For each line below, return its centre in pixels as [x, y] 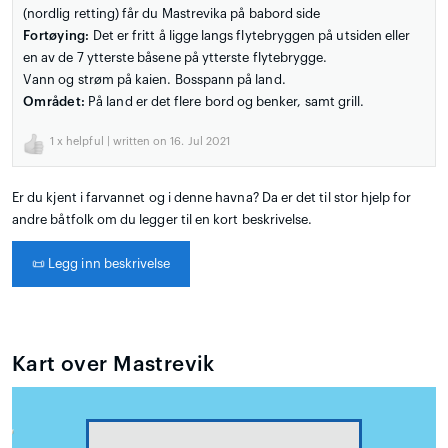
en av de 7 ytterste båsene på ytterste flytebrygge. [175, 58]
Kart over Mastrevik [113, 365]
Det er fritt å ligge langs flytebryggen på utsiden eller [250, 36]
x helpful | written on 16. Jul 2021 [142, 142]
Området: [54, 102]
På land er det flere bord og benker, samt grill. [225, 102]
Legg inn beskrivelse [108, 264]
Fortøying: [56, 36]
